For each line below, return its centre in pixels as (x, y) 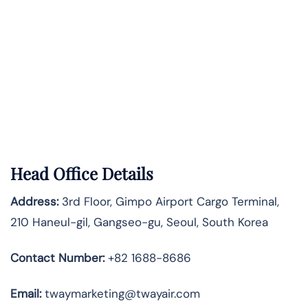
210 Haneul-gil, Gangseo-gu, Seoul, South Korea (139, 222)
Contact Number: (57, 258)
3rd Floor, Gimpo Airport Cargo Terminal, (169, 202)
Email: (26, 294)
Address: (34, 202)
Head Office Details (82, 174)
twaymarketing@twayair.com (121, 294)
